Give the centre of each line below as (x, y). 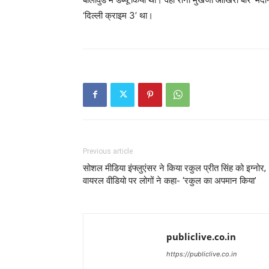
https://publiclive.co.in (201, 254)
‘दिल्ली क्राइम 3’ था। (118, 15)
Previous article (108, 151)
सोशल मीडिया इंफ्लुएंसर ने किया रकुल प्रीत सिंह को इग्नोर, (174, 168)
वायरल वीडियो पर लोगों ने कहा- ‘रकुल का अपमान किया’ (170, 180)
